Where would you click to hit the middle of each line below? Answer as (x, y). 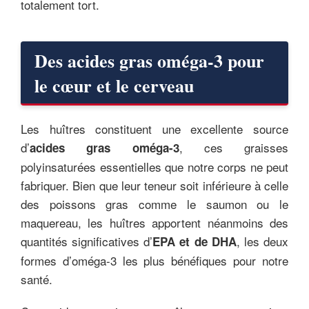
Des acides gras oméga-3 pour (149, 60)
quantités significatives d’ (87, 241)
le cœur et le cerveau (114, 85)
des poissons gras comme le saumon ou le (154, 203)
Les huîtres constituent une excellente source (154, 128)
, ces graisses (233, 147)
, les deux (262, 241)
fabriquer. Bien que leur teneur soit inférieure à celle (154, 185)
